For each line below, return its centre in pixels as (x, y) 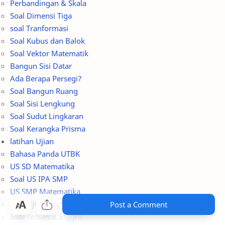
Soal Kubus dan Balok (47, 25)
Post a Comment (139, 204)
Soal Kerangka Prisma (48, 113)
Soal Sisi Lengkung (42, 88)
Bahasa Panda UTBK (45, 138)
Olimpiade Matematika (50, 214)
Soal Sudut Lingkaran (47, 101)
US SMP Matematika (45, 176)
